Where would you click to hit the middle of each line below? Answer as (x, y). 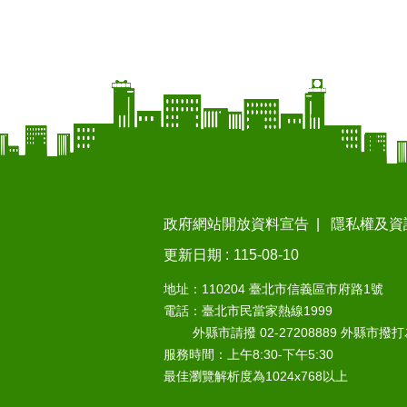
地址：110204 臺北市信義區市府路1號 (273, 289)
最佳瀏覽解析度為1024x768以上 (256, 377)
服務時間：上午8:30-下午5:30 (248, 355)
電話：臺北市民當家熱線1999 (248, 311)
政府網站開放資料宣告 (236, 223)
